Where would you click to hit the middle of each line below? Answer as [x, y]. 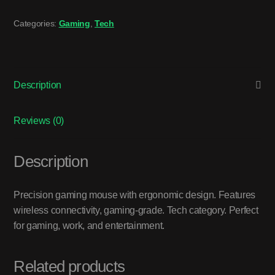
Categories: [36, 23]
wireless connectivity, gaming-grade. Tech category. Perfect [136, 211]
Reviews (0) [39, 120]
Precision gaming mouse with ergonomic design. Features [135, 195]
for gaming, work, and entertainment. [89, 226]
